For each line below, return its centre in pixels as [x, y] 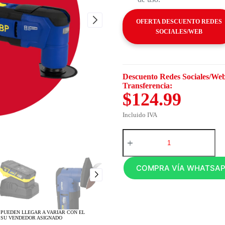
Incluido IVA [140, 115]
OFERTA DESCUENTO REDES [179, 22]
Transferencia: [147, 86]
